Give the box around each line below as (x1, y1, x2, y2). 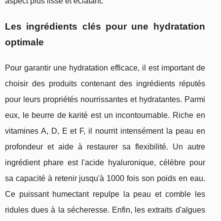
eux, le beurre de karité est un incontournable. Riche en (5, 111, 205, 120)
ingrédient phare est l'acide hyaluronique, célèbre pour (5, 158, 205, 167)
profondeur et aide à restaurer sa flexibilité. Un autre (5, 143, 205, 151)
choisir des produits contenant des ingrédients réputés (5, 79, 205, 88)
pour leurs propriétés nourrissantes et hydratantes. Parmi (5, 95, 205, 104)
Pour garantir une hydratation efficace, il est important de (5, 64, 205, 73)
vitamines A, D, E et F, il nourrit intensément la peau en (5, 127, 205, 136)
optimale (5, 37, 44, 48)
